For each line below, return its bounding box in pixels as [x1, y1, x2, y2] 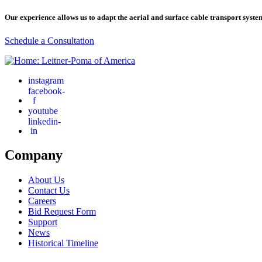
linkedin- [28, 116, 61, 126]
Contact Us [28, 185, 70, 196]
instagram [28, 75, 64, 85]
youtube [28, 105, 58, 115]
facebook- [28, 85, 65, 95]
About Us [28, 175, 64, 185]
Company [5, 147, 63, 163]
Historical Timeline [28, 238, 98, 249]
